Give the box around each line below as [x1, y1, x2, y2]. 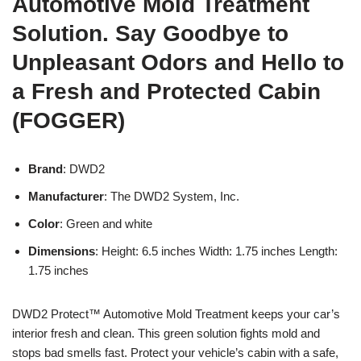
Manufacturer [28, 189, 104, 203]
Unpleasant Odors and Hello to [12, 49, 344, 75]
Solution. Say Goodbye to [12, 20, 288, 46]
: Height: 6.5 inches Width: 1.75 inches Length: [95, 243, 338, 258]
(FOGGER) [12, 107, 125, 133]
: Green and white [60, 216, 152, 230]
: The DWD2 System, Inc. [104, 189, 239, 203]
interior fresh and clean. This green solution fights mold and [12, 326, 320, 340]
